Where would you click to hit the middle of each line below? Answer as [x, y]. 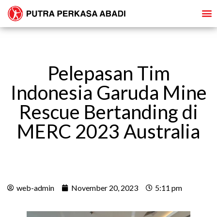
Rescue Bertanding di [108, 112]
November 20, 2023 [105, 187]
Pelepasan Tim [108, 73]
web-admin [35, 187]
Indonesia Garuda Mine [108, 92]
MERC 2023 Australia [108, 131]
